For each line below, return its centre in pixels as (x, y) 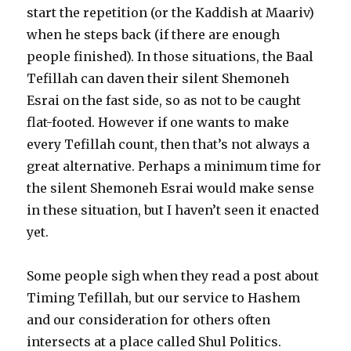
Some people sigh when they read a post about (173, 276)
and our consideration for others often (149, 320)
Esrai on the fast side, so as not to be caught (164, 101)
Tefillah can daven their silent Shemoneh (158, 79)
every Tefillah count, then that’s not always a (168, 145)
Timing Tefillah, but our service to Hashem (164, 298)
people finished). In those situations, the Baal (170, 57)
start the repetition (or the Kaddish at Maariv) (171, 13)
